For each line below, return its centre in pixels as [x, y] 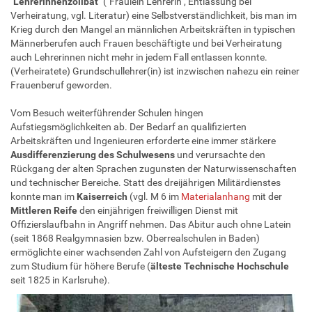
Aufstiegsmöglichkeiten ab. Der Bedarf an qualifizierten [128, 126]
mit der [266, 196]
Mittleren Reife [45, 210]
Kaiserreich [102, 196]
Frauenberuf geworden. [61, 85]
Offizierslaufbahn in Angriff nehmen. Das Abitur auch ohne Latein [151, 224]
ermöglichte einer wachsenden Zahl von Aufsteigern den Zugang [148, 252]
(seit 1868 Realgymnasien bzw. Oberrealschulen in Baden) [135, 238]
